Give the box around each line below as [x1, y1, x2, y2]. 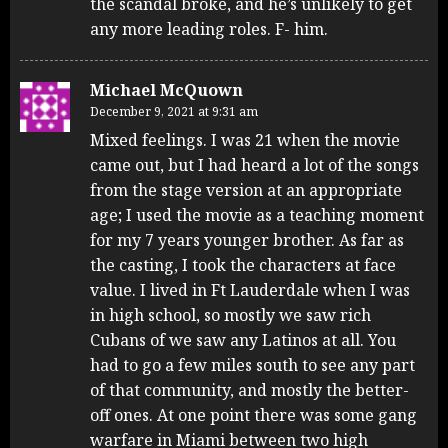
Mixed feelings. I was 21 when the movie [90, 128, 400, 151]
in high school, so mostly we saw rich [90, 303, 371, 326]
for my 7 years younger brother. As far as [90, 228, 404, 251]
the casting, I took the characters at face [90, 253, 396, 276]
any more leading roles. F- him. [90, 17, 328, 40]
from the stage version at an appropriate [90, 178, 402, 201]
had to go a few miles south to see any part [90, 353, 415, 376]
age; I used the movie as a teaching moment [90, 203, 424, 226]
